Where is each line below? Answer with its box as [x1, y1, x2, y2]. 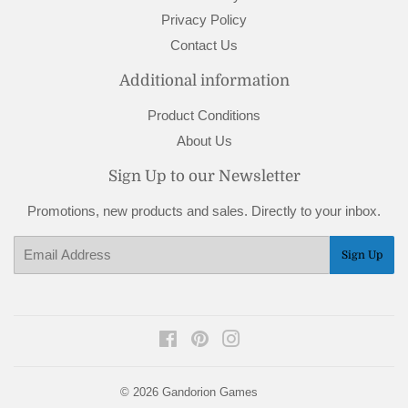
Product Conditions [148, 107, 260, 124]
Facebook [178, 332, 237, 349]
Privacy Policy [161, 12, 247, 28]
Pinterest [209, 332, 262, 349]
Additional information [118, 72, 290, 90]
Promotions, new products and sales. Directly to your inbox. [27, 202, 381, 219]
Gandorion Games [161, 384, 258, 399]
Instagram [240, 332, 301, 349]
